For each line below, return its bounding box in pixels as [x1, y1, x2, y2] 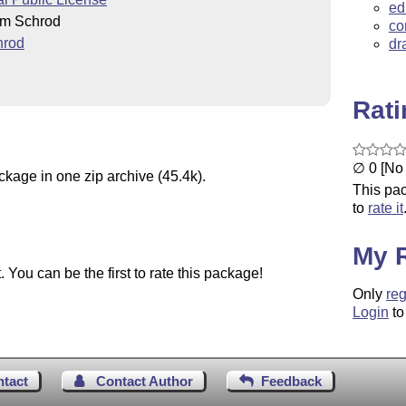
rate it [367, 200, 403, 217]
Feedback [261, 372, 323, 389]
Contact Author [96, 372, 194, 389]
